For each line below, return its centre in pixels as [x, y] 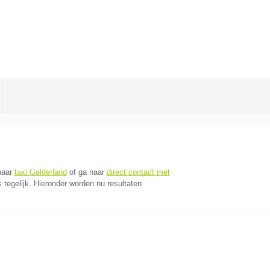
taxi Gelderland [40, 172]
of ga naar [86, 172]
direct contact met [138, 172]
